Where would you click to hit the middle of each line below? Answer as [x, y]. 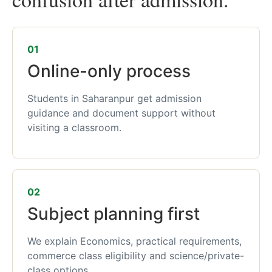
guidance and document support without [121, 113]
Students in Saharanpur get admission [114, 98]
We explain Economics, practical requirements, [134, 241]
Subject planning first [114, 214]
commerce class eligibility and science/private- [136, 256]
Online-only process [109, 71]
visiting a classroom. [74, 127]
